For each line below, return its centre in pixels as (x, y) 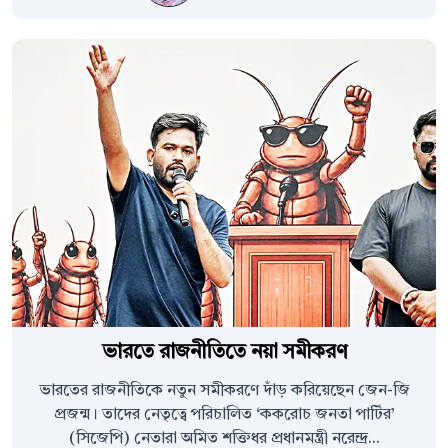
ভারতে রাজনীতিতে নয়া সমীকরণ (224, 353)
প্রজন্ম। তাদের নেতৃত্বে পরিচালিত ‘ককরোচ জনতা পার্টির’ (224, 415)
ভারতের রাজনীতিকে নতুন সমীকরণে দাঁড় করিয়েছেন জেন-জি (224, 391)
